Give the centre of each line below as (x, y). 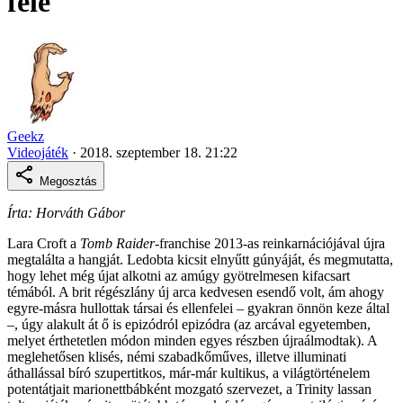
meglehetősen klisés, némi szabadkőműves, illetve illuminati (177, 356)
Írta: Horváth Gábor (66, 212)
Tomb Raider (116, 243)
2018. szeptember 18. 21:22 (159, 152)
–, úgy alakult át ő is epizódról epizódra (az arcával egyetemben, (189, 324)
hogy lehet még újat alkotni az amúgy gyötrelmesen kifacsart (179, 275)
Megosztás (68, 181)
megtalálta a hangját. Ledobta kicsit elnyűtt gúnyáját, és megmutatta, (200, 259)
